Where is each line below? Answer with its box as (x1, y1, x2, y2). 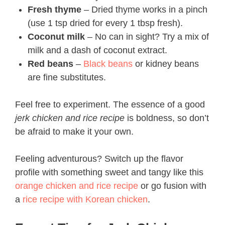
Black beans (83, 59, 133, 69)
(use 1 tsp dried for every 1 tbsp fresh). (28, 18, 183, 28)
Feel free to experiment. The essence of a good (15, 99, 205, 109)
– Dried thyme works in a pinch (81, 5, 207, 15)
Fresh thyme (28, 5, 81, 15)
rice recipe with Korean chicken (23, 194, 148, 204)
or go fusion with (138, 181, 206, 191)
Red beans (28, 59, 73, 69)
